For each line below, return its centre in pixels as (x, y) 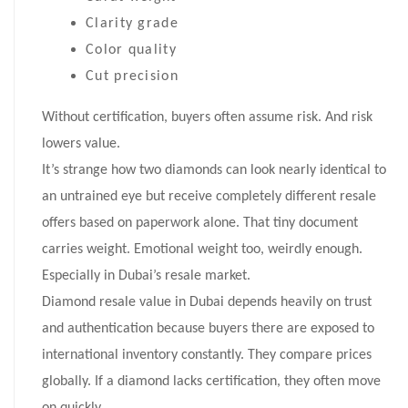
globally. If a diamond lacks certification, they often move (211, 382)
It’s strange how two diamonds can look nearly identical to (214, 171)
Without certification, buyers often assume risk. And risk (207, 118)
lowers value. (81, 144)
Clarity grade (132, 24)
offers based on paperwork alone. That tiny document (200, 224)
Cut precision (132, 77)
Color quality (131, 51)
